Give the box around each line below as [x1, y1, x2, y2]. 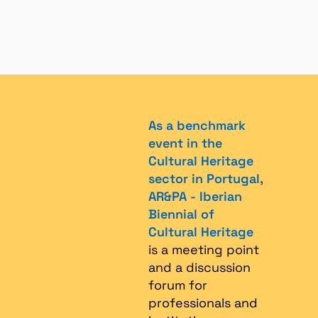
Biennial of [148, 206, 214, 222]
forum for [148, 277, 207, 293]
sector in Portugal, [148, 170, 263, 187]
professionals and [148, 295, 258, 311]
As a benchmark [148, 117, 246, 133]
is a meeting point [148, 241, 259, 258]
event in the [148, 135, 222, 151]
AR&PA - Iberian [148, 188, 242, 204]
